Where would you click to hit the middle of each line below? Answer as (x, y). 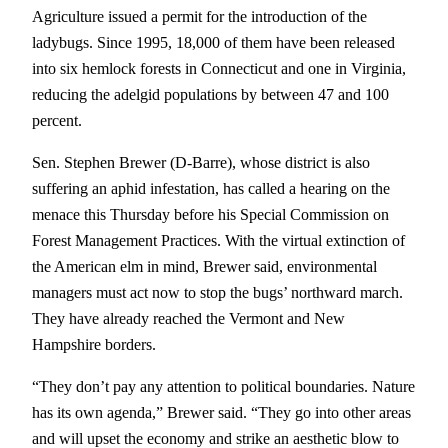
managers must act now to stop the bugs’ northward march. (217, 292)
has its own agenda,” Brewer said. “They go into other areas (221, 413)
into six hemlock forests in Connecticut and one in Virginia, (219, 68)
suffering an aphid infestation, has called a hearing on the (211, 188)
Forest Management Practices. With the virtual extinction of (218, 240)
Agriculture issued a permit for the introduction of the (199, 16)
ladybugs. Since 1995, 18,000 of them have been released (213, 42)
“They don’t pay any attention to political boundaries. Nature (223, 387)
